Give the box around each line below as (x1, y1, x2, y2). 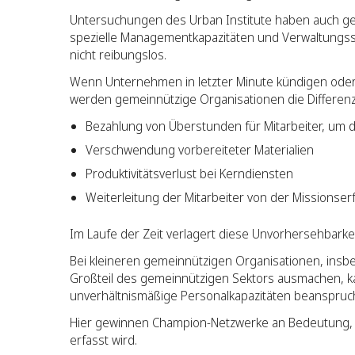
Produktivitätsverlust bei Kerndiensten (86, 165, 293, 182)
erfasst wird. (70, 331, 137, 349)
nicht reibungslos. (70, 46, 166, 63)
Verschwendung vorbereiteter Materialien (86, 141, 314, 158)
